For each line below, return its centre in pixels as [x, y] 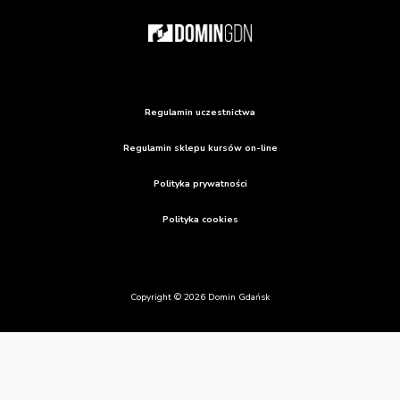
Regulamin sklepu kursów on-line [200, 148]
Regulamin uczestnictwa [200, 112]
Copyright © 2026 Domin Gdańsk [200, 297]
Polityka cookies [200, 219]
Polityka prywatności [200, 183]
